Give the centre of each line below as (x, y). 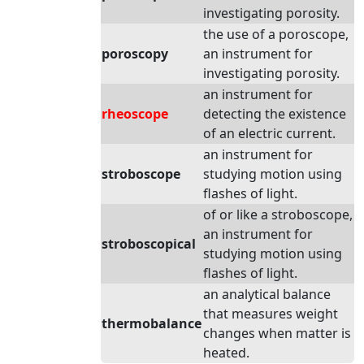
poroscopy (135, 54)
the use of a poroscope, (276, 34)
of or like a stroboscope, (278, 214)
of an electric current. (269, 133)
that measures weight (271, 314)
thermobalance (152, 323)
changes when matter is (277, 333)
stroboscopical (149, 244)
